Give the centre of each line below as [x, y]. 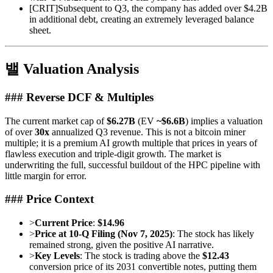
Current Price [64, 223]
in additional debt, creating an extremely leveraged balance [142, 19]
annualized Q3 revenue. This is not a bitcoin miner [147, 132]
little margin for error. [46, 175]
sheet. [40, 30]
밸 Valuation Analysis [72, 69]
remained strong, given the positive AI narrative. [122, 245]
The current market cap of [56, 121]
